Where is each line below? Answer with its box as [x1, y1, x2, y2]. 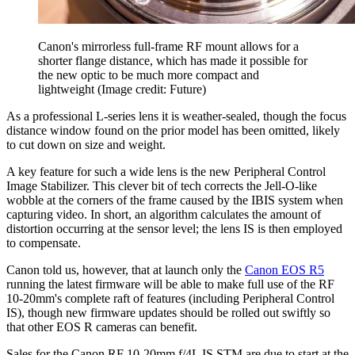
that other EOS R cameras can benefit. [6, 320, 197, 334]
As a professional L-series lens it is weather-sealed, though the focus [6, 109, 346, 124]
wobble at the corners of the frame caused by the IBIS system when [6, 193, 343, 208]
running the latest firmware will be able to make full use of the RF [6, 277, 334, 292]
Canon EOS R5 [245, 263, 324, 277]
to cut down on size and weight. [6, 138, 166, 152]
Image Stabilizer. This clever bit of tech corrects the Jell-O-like [6, 179, 317, 193]
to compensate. [6, 236, 81, 250]
